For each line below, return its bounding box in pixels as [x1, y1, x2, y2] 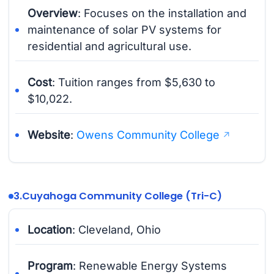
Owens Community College [76, 128, 220, 141]
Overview [28, 7, 78, 20]
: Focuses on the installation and [78, 7, 247, 20]
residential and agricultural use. [28, 40, 192, 53]
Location [28, 223, 73, 237]
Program [28, 259, 73, 272]
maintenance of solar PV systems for [28, 23, 222, 37]
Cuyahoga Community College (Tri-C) [21, 189, 222, 204]
